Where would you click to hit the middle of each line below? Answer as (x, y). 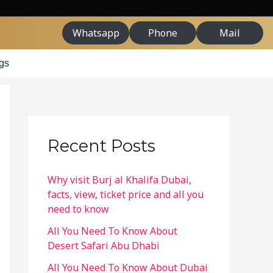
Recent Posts (101, 146)
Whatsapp (96, 33)
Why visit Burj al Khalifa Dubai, (119, 180)
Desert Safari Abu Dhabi (104, 246)
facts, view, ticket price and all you (126, 195)
